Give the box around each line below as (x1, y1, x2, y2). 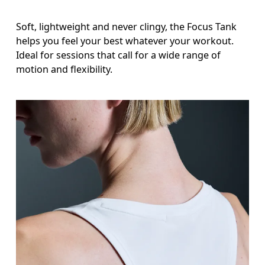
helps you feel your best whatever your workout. (16, 34, 234, 47)
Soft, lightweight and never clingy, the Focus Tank (16, 20, 237, 33)
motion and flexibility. (16, 62, 113, 76)
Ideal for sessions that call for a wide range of (16, 48, 221, 62)
